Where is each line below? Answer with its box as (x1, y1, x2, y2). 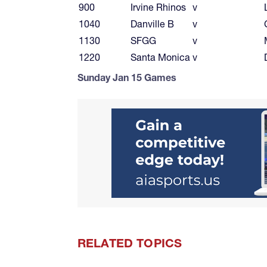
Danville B (131, 17, 174, 30)
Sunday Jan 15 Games (77, 71, 176, 83)
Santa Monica (131, 51, 190, 63)
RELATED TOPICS (77, 235, 182, 250)
